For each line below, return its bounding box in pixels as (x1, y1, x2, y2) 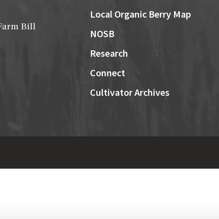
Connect (89, 66, 125, 79)
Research (89, 47, 128, 60)
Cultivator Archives (89, 86, 170, 99)
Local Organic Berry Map (89, 8, 191, 21)
